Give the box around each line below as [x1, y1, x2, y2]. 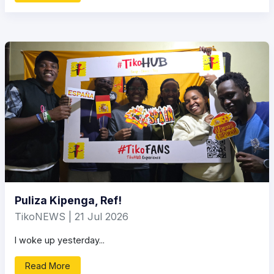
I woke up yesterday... [15, 235, 105, 245]
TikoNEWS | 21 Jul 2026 [15, 210, 128, 223]
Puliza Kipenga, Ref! [15, 194, 122, 207]
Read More [25, 261, 70, 271]
